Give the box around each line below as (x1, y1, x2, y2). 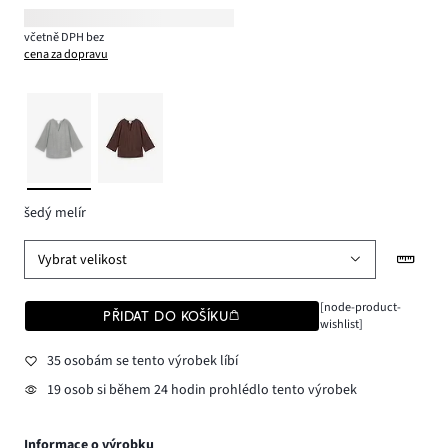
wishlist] (319, 315, 363, 334)
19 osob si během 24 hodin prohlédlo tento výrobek (46, 380, 357, 401)
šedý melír (24, 202, 86, 223)
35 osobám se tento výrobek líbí (46, 350, 238, 371)
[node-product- (319, 298, 401, 317)
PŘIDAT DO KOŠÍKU (103, 308, 229, 325)
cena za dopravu (24, 44, 108, 63)
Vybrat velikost (38, 249, 128, 270)
